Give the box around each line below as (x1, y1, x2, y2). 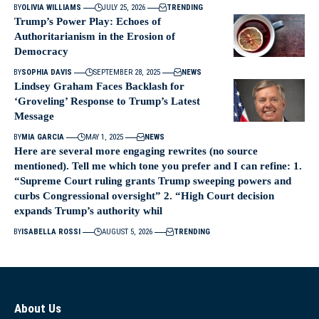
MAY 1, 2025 (85, 132, 124, 142)
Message (14, 110, 54, 122)
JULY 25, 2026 (103, 3, 146, 13)
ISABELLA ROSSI (21, 227, 80, 237)
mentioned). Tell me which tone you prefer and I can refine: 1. (14, 160, 302, 172)
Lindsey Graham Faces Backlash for (14, 80, 184, 93)
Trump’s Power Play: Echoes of (14, 16, 161, 28)
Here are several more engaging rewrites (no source (14, 145, 258, 157)
